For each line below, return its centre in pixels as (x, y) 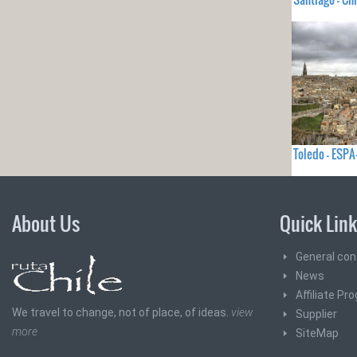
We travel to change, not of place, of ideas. (122, 313)
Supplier (316, 314)
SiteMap (317, 333)
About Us (46, 224)
